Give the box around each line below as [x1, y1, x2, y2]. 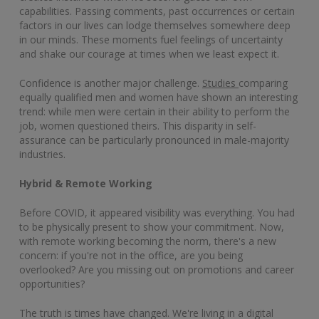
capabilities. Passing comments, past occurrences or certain [19, 4, 295, 18]
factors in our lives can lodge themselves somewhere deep [19, 18, 291, 32]
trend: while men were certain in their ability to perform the [19, 104, 290, 118]
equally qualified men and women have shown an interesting [19, 90, 298, 104]
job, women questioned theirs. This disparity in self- [19, 118, 256, 132]
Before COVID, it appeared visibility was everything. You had [19, 205, 295, 219]
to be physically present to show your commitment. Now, [19, 219, 284, 234]
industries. [19, 147, 66, 161]
